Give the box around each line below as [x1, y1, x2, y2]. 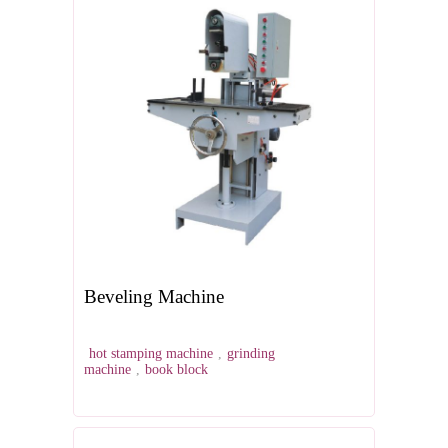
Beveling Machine [84, 286, 224, 308]
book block [145, 362, 208, 378]
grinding [227, 346, 275, 362]
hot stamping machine [89, 346, 213, 362]
